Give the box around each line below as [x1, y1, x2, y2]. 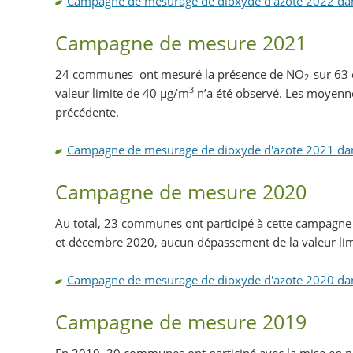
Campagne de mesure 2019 [54, 307, 307, 335]
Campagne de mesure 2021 [54, 28, 307, 56]
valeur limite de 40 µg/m [54, 84, 189, 101]
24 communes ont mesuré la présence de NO [54, 65, 304, 82]
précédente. [54, 103, 119, 120]
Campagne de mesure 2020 [54, 177, 307, 205]
